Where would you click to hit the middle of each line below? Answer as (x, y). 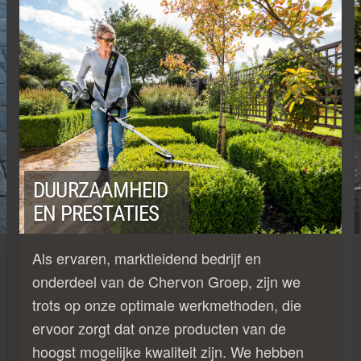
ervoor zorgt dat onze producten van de (159, 328)
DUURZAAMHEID (101, 190)
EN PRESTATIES (96, 213)
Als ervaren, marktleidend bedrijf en (147, 257)
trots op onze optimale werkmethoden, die (167, 304)
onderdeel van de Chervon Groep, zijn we (166, 281)
